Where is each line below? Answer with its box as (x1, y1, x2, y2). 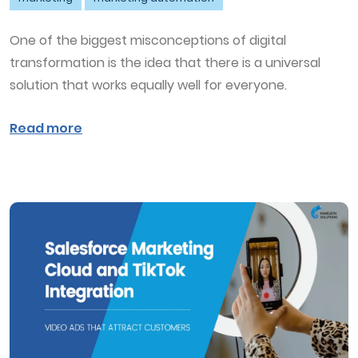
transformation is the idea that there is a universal (10, 53, 320, 72)
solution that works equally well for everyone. (10, 75, 287, 94)
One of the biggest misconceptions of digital (10, 30, 286, 50)
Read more (10, 118, 82, 137)
